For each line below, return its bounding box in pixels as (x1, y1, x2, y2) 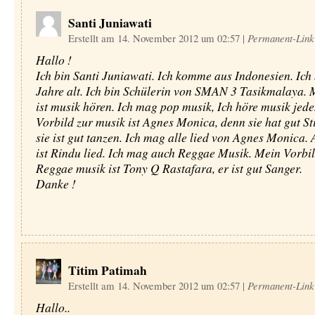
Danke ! (35, 175, 76, 192)
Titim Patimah (67, 261, 147, 279)
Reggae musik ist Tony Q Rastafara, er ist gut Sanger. (35, 160, 302, 176)
